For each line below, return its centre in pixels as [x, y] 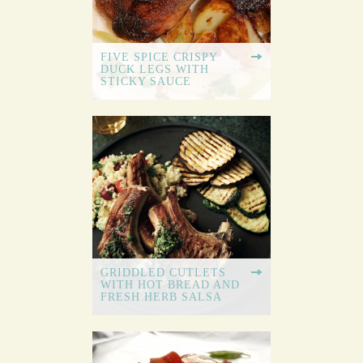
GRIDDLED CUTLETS [163, 273]
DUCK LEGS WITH [155, 70]
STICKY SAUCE [146, 82]
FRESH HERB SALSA [161, 297]
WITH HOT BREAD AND [170, 285]
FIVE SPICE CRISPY [159, 58]
